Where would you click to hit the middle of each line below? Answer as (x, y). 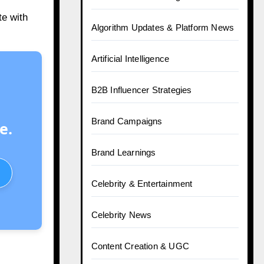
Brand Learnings (123, 152)
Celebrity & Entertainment (142, 184)
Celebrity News (121, 215)
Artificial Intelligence (130, 59)
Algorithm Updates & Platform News (163, 27)
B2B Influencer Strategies (141, 90)
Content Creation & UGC (140, 246)
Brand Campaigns (127, 121)
